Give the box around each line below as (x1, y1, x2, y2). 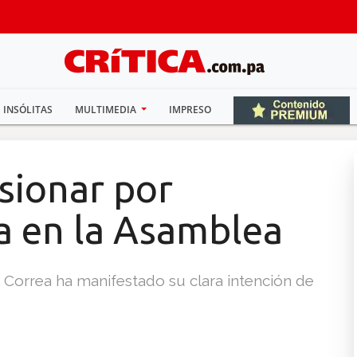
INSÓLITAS (2, 103, 53, 116)
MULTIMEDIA (74, 103, 139, 116)
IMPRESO (169, 103, 212, 116)
